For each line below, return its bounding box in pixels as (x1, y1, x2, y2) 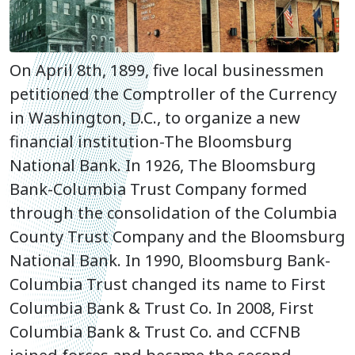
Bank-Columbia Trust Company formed (10, 178, 307, 200)
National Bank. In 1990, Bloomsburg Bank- (10, 250, 330, 272)
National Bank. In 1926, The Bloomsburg (10, 155, 316, 177)
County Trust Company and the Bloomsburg (10, 226, 345, 248)
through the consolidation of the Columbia (10, 202, 337, 224)
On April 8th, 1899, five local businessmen (10, 59, 324, 82)
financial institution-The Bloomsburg (10, 131, 292, 153)
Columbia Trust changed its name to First (10, 273, 326, 296)
